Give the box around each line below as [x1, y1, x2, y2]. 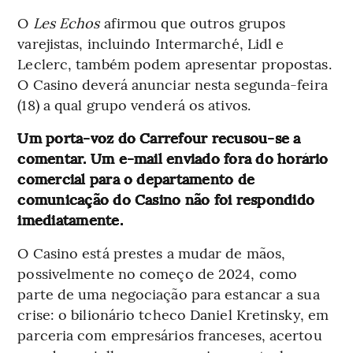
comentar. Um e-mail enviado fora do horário [17, 148, 329, 169]
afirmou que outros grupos [99, 13, 286, 33]
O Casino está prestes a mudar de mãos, [17, 243, 286, 263]
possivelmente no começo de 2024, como [17, 263, 298, 284]
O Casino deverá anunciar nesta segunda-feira [17, 74, 328, 95]
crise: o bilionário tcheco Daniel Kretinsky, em [17, 304, 329, 325]
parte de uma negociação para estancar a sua [17, 284, 320, 304]
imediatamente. [17, 210, 123, 230]
